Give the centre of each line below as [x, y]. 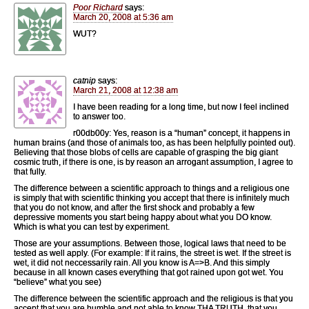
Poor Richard [98, 7]
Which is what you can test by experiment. [92, 227]
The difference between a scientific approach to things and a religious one [152, 188]
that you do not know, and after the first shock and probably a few [134, 207]
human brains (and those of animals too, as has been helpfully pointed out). [154, 142]
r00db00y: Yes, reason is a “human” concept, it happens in [182, 133]
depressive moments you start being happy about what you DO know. [143, 217]
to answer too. [99, 116]
